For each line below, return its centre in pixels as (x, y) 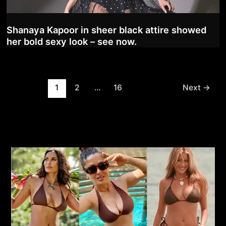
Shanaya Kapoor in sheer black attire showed (106, 30)
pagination (21, 97)
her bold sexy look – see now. (71, 42)
